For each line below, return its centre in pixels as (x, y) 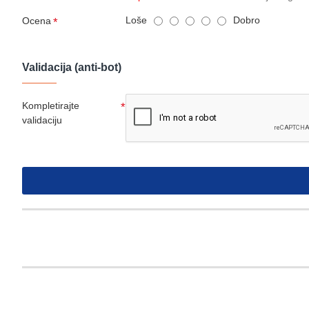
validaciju (42, 120)
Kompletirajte (51, 106)
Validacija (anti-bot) (72, 68)
